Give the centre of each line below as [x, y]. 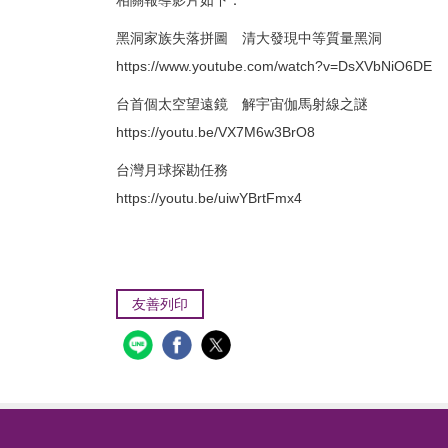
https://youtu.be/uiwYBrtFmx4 [209, 198]
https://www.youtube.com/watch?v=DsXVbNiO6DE [274, 66]
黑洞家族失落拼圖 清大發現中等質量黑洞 [249, 38]
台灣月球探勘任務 [172, 170]
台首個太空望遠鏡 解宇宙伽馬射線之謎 [242, 104]
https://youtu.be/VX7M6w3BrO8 [215, 132]
